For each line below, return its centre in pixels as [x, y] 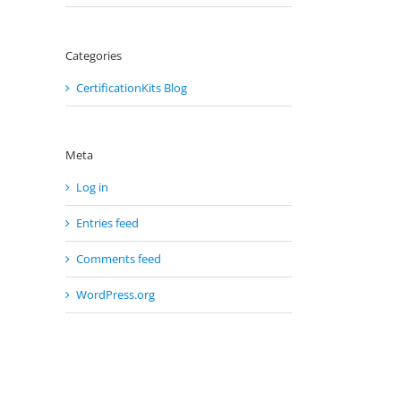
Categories [94, 55]
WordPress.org [115, 295]
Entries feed [107, 223]
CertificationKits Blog [132, 87]
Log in [92, 188]
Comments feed [119, 259]
